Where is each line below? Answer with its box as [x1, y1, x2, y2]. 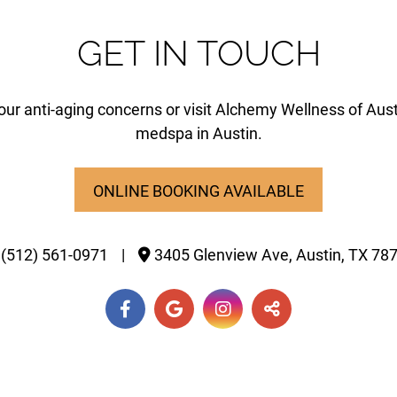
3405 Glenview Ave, [154, 245, 296, 265]
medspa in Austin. [135, 124, 262, 144]
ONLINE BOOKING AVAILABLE [93, 182, 304, 201]
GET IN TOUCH [76, 32, 321, 74]
